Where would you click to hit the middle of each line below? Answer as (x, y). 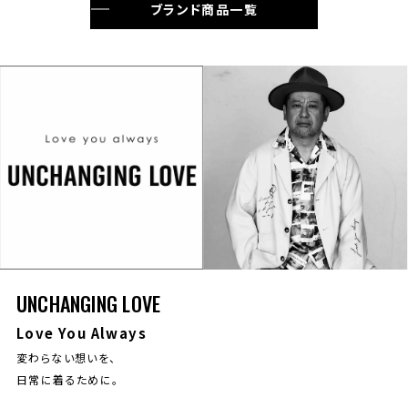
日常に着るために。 (67, 379)
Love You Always (81, 333)
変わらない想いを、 (66, 357)
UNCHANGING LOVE (88, 303)
